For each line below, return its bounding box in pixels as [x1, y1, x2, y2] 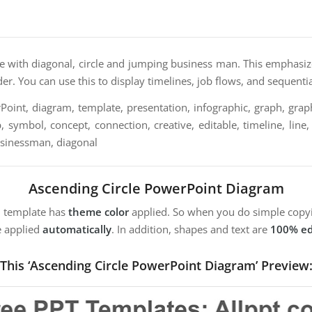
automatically [42, 222, 111, 237]
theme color [68, 205, 129, 219]
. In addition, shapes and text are [111, 222, 270, 237]
